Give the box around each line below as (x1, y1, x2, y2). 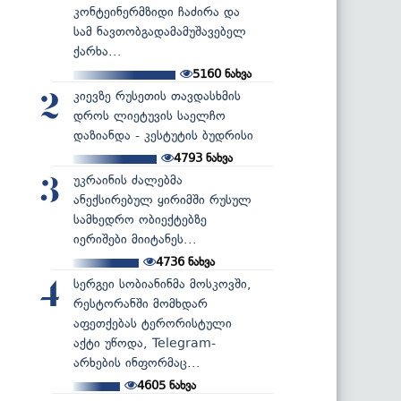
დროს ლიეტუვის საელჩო (73, 107, 226, 124)
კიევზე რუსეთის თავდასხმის (73, 88, 241, 104)
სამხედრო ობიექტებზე (73, 211, 207, 227)
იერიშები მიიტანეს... (73, 231, 197, 247)
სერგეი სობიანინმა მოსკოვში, (73, 276, 252, 292)
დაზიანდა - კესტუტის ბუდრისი (73, 127, 253, 143)
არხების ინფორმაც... (73, 354, 200, 371)
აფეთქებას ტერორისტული (73, 315, 232, 331)
